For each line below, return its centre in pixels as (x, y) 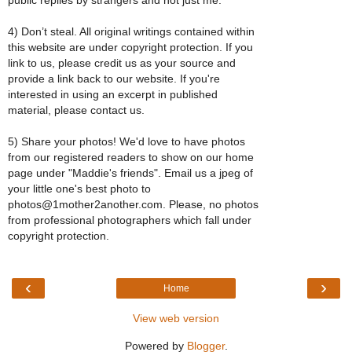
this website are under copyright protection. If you (130, 47)
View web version (176, 319)
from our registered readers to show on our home (131, 157)
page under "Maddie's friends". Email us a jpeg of (130, 172)
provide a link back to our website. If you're (114, 78)
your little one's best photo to (79, 188)
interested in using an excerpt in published (113, 94)
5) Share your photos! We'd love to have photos (126, 141)
